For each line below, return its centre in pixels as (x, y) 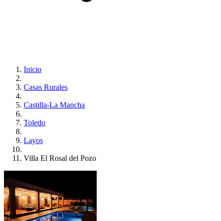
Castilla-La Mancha (54, 105)
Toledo (35, 123)
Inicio (33, 69)
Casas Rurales (46, 87)
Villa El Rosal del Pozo (60, 158)
